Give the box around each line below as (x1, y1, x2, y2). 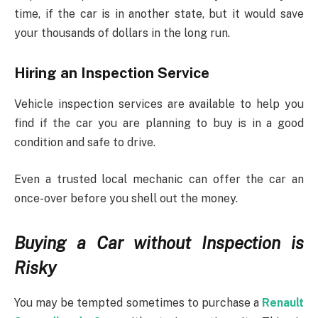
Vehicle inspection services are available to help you (14, 97, 304, 111)
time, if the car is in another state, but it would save (14, 7, 304, 21)
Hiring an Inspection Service (14, 64, 209, 82)
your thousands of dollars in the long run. (14, 26, 230, 40)
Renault (262, 296, 304, 310)
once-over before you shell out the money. (14, 191, 238, 205)
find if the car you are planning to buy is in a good (14, 116, 304, 131)
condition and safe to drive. (14, 136, 155, 150)
